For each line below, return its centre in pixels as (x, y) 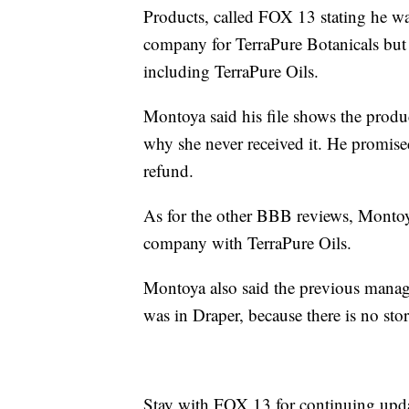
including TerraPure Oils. (231, 71)
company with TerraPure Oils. (247, 243)
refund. (168, 171)
